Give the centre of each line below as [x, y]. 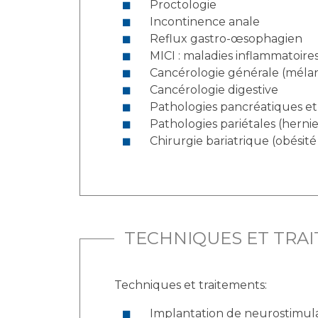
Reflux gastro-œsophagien [226, 39]
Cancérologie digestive [214, 90]
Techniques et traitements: [192, 285]
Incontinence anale [205, 22]
